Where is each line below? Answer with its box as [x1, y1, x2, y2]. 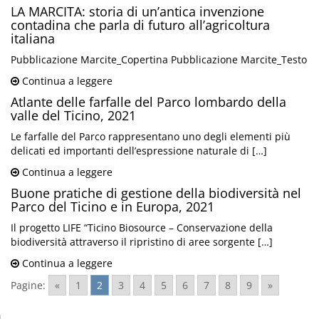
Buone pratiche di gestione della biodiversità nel [11, 184, 301, 202]
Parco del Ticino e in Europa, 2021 [11, 198, 214, 216]
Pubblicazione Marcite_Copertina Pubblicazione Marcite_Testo [11, 53, 307, 67]
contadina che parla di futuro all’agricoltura [11, 16, 270, 34]
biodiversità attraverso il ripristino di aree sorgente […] [11, 235, 273, 249]
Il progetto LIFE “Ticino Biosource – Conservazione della [11, 221, 273, 235]
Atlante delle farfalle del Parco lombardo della [11, 93, 286, 111]
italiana [11, 30, 55, 48]
